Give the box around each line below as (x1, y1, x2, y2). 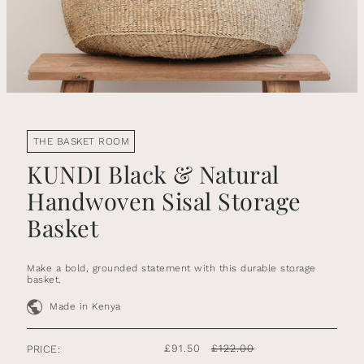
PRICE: (27, 342, 61, 355)
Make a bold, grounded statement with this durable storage (27, 262, 316, 275)
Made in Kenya (50, 301, 121, 313)
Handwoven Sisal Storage (27, 185, 301, 217)
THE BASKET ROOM (32, 136, 130, 147)
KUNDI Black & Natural (27, 158, 279, 190)
